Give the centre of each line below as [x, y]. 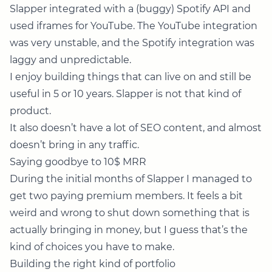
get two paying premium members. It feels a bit [126, 196]
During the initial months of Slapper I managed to [131, 179]
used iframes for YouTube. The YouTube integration [134, 26]
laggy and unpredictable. [70, 60]
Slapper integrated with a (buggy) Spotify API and [130, 9]
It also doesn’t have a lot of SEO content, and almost [136, 128]
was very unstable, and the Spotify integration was [132, 43]
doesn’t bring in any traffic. [74, 145]
